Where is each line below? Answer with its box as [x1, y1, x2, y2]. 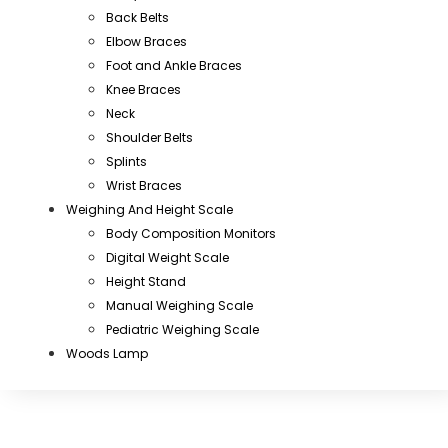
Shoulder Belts [106, 129, 193, 147]
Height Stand [106, 273, 186, 291]
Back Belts [106, 9, 169, 27]
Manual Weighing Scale [106, 297, 253, 315]
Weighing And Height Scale [66, 201, 233, 219]
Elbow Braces [106, 33, 187, 51]
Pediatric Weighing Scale [106, 321, 259, 339]
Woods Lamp [66, 345, 148, 363]
